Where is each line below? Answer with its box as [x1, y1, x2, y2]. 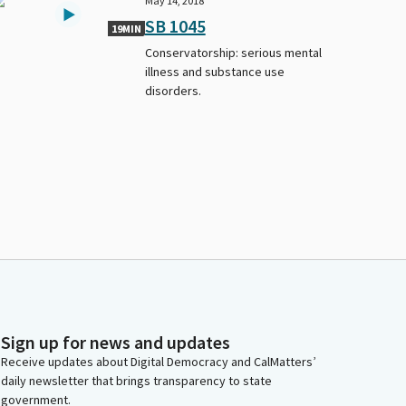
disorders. [144, 82, 201, 99]
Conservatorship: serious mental [144, 43, 322, 61]
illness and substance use [144, 63, 285, 80]
